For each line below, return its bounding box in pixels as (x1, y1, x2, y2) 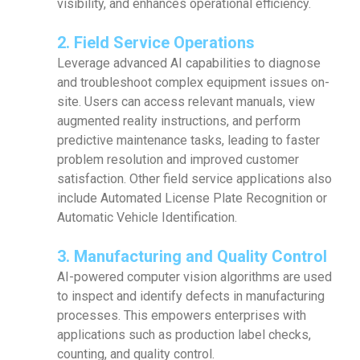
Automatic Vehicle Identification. (57, 210, 237, 225)
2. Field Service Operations (57, 33, 255, 52)
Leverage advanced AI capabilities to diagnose (57, 55, 321, 71)
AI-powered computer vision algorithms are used (57, 269, 332, 284)
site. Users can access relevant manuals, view (57, 94, 315, 109)
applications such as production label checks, (57, 327, 311, 342)
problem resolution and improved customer (57, 152, 299, 167)
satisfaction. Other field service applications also (57, 171, 332, 186)
